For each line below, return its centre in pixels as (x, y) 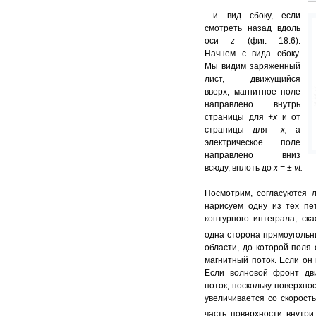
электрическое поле (253, 143)
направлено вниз (253, 156)
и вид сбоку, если (253, 16)
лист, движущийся (253, 79)
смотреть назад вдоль (253, 29)
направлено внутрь (253, 105)
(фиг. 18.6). (274, 41)
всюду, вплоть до (239, 168)
